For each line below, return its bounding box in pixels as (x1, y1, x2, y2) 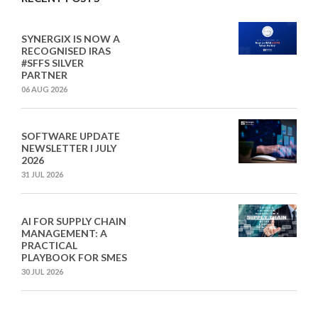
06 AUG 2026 (21, 84, 67, 94)
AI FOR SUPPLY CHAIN (21, 215, 126, 228)
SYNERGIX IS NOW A (21, 33, 120, 45)
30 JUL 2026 (21, 267, 63, 277)
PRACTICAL (21, 239, 77, 252)
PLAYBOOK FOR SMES (21, 251, 127, 264)
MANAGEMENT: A (21, 227, 107, 240)
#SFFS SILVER (21, 57, 84, 70)
